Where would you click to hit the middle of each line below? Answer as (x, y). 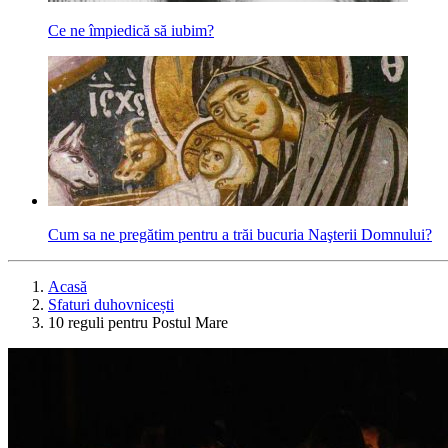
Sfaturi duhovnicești (111, 304)
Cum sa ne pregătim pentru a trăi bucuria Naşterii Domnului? (240, 234)
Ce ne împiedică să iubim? (131, 30)
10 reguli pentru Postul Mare (138, 322)
